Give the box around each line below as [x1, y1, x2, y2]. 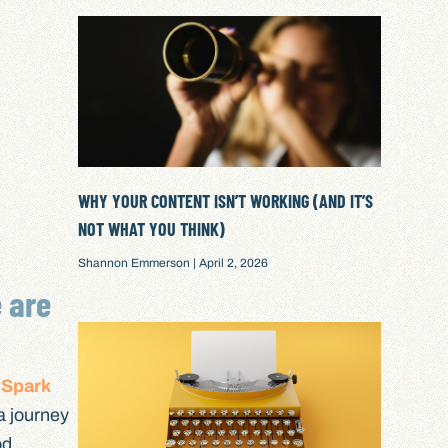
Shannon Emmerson [78, 255, 194, 270]
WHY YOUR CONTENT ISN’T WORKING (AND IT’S [78, 189, 374, 212]
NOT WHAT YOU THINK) [78, 217, 226, 240]
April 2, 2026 [196, 255, 269, 270]
